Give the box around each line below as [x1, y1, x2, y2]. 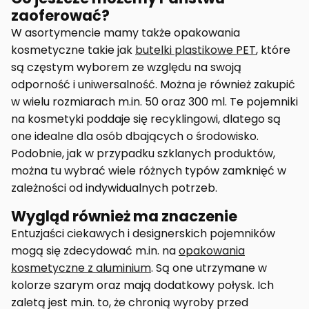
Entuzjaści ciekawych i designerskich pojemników [11, 225, 275, 241]
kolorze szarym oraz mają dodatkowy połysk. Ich [11, 277, 274, 293]
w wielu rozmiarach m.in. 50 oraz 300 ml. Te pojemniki [11, 93, 298, 110]
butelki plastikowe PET [135, 41, 256, 58]
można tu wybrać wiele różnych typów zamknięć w [11, 162, 286, 179]
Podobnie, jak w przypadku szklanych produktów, [11, 145, 275, 161]
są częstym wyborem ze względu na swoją [11, 59, 241, 75]
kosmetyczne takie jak [11, 41, 135, 58]
